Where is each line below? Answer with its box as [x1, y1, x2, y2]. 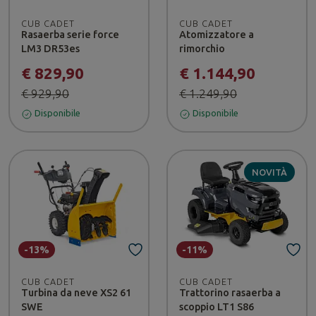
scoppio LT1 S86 [179, 300, 254, 312]
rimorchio [179, 42, 225, 54]
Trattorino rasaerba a [179, 286, 281, 298]
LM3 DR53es [21, 42, 80, 54]
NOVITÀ [251, 166, 287, 177]
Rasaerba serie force [21, 28, 119, 40]
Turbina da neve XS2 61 [21, 286, 131, 298]
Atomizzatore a [179, 28, 254, 40]
